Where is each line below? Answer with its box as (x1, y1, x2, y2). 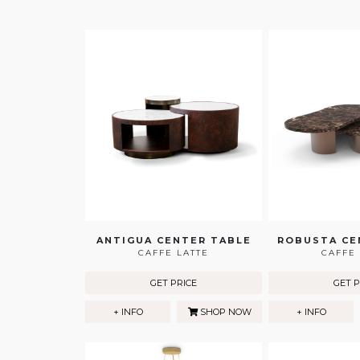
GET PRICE (150, 277, 197, 289)
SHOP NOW (197, 306, 252, 318)
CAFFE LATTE (138, 247, 209, 259)
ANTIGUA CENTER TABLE (96, 235, 252, 247)
